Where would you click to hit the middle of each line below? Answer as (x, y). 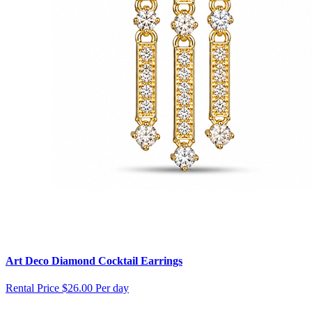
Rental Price (32, 288)
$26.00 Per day (95, 288)
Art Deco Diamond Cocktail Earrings (94, 261)
